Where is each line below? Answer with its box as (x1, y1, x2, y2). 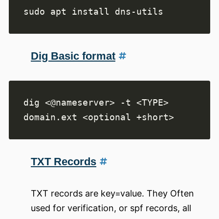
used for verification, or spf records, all (31, 203, 191, 214)
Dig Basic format (31, 50, 115, 63)
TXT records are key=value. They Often (31, 188, 194, 199)
